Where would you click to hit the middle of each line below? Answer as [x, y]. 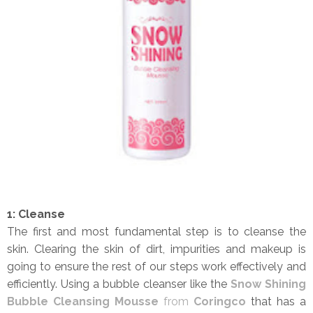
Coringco [220, 301]
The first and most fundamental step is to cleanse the [156, 231]
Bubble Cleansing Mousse [85, 301]
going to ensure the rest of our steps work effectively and [156, 266]
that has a [278, 301]
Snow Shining [268, 284]
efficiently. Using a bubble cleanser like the [119, 284]
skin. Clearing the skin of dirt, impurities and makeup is [156, 249]
